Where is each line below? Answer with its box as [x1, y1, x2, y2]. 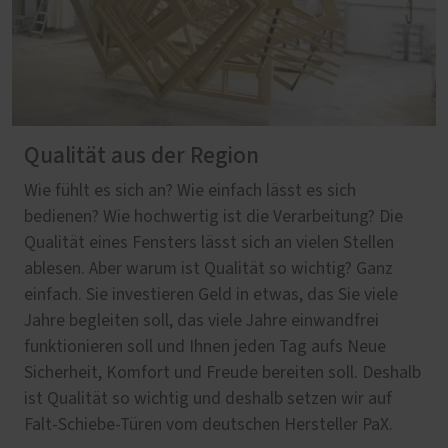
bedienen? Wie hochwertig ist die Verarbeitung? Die [24, 207, 403, 226]
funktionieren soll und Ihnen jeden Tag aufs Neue [24, 337, 386, 356]
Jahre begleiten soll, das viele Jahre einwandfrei [24, 311, 379, 330]
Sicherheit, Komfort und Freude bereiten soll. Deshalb [24, 363, 421, 382]
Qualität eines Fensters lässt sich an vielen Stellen [24, 233, 394, 252]
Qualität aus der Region [24, 143, 259, 168]
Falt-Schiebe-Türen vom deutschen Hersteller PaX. [24, 415, 393, 434]
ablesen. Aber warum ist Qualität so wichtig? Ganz [24, 259, 393, 278]
